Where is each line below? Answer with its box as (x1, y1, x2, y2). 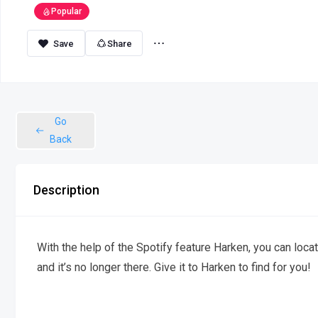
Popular (51, 6, 82, 17)
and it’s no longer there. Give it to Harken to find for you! (37, 261, 311, 274)
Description (33, 182, 99, 197)
